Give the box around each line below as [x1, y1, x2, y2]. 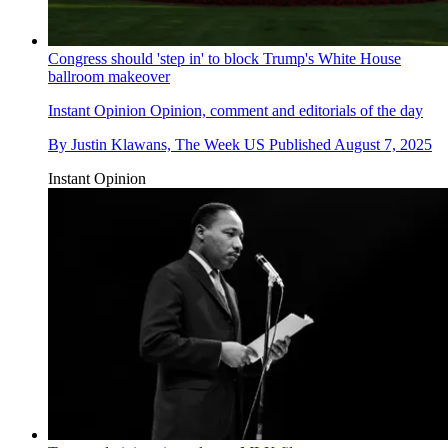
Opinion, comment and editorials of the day [146, 102, 423, 120]
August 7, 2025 [334, 136, 432, 154]
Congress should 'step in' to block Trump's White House [48, 50, 401, 68]
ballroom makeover [48, 68, 170, 86]
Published [269, 136, 334, 154]
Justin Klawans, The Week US [71, 136, 265, 154]
